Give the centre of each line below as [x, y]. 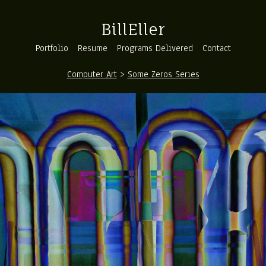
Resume [92, 48]
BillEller [133, 29]
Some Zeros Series [163, 74]
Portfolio [52, 48]
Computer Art [92, 74]
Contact [216, 48]
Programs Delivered [155, 48]
